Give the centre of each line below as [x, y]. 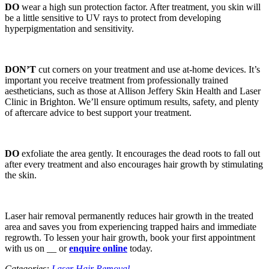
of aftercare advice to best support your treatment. [98, 113]
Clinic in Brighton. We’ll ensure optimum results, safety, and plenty [132, 102]
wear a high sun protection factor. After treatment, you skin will [141, 7]
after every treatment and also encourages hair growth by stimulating [134, 165]
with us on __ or [37, 249]
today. [140, 249]
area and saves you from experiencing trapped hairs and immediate [131, 227]
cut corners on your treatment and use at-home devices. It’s [149, 70]
